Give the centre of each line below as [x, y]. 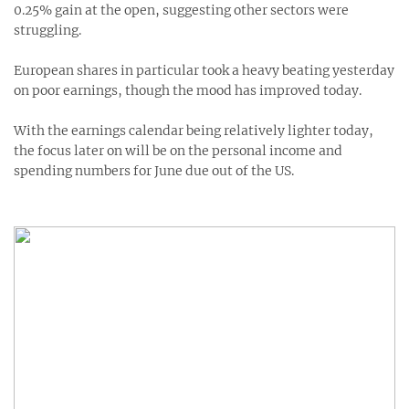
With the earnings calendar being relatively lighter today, [194, 130]
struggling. [47, 30]
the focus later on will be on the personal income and [178, 150]
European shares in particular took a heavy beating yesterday [204, 70]
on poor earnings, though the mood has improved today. [188, 90]
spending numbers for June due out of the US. [154, 170]
